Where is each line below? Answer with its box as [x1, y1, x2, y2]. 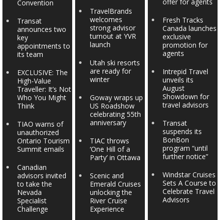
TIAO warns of [17, 119, 64, 129]
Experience [90, 204, 125, 214]
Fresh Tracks [162, 15, 203, 25]
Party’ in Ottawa [90, 153, 141, 162]
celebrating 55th [90, 110, 141, 119]
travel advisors [162, 100, 211, 110]
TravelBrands [90, 6, 133, 16]
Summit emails [17, 144, 65, 154]
